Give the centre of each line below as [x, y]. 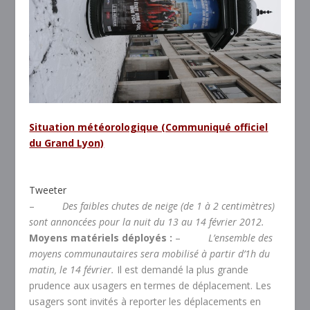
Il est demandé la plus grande [182, 270]
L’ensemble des [241, 238]
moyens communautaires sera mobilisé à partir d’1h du [150, 254]
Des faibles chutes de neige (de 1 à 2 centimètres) [169, 206]
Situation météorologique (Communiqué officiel [149, 127]
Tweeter [48, 190]
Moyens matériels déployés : [102, 238]
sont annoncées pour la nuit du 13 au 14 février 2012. [147, 222]
